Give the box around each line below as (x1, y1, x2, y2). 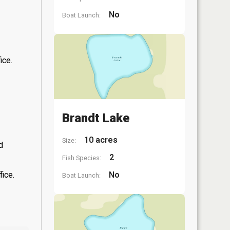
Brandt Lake (62, 111, 129, 125)
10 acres (82, 135, 118, 145)
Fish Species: (62, 154, 101, 162)
